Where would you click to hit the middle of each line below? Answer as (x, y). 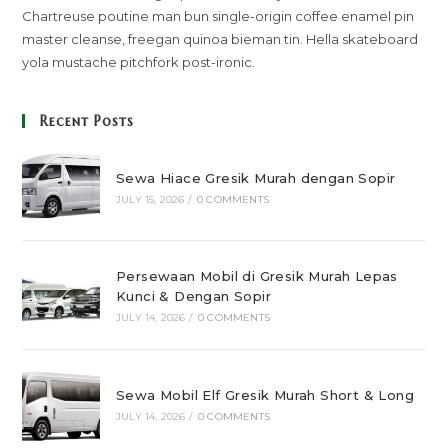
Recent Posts (87, 121)
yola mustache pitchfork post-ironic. (139, 62)
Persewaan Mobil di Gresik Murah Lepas (256, 276)
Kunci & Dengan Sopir (193, 296)
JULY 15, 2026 (150, 199)
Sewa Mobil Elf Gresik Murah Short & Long (264, 394)
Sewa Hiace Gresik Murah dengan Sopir (255, 177)
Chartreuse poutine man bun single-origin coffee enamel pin (218, 16)
